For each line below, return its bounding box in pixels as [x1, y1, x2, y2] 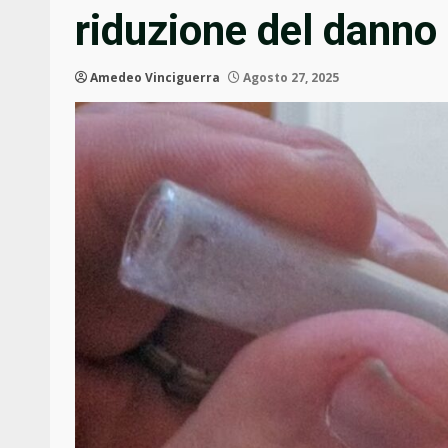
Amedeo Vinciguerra [90, 69, 220, 87]
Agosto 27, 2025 [240, 69, 339, 87]
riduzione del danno [75, 6, 437, 56]
